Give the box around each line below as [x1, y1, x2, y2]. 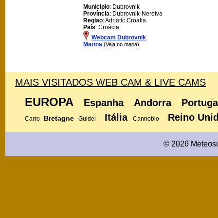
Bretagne [44, 114, 74, 122]
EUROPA [25, 95, 73, 109]
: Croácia [95, 23, 119, 31]
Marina [83, 40, 102, 48]
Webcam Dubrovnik [91, 34, 146, 41]
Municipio [83, 3, 109, 10]
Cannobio [133, 115, 159, 122]
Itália [105, 111, 127, 123]
